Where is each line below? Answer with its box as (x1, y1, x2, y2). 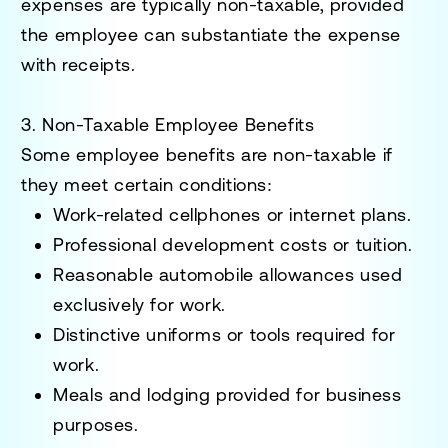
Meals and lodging (53, 383, 211, 405)
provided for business (210, 383, 402, 405)
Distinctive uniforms (53, 323, 222, 345)
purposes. (53, 413, 139, 435)
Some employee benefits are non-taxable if (21, 143, 393, 165)
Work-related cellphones (53, 203, 262, 225)
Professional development (53, 233, 275, 255)
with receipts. (21, 53, 136, 75)
